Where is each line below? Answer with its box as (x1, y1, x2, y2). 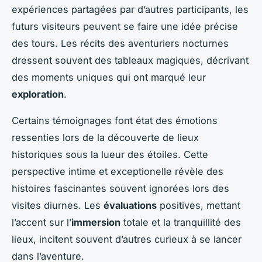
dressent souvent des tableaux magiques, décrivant (12, 54, 249, 66)
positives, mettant (157, 199, 240, 211)
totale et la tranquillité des (120, 216, 241, 228)
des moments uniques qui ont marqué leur (12, 71, 206, 83)
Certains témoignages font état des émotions (12, 114, 218, 126)
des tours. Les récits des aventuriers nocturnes (12, 37, 229, 49)
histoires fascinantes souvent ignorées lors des (12, 182, 229, 194)
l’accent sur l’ (12, 216, 71, 228)
